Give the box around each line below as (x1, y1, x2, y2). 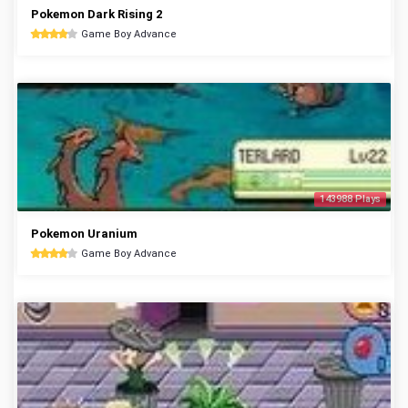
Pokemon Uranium (31, 227, 138, 240)
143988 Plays (320, 193, 381, 205)
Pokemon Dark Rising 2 (31, 7, 162, 21)
